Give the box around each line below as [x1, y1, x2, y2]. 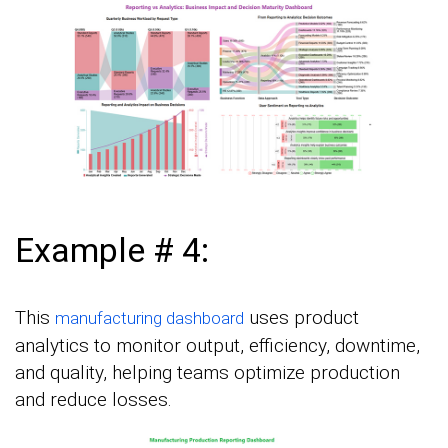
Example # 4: [15, 229, 209, 270]
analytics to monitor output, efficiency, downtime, [15, 333, 420, 357]
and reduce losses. [15, 387, 172, 411]
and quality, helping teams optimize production [15, 360, 400, 384]
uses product [244, 305, 359, 329]
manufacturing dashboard [55, 307, 244, 328]
